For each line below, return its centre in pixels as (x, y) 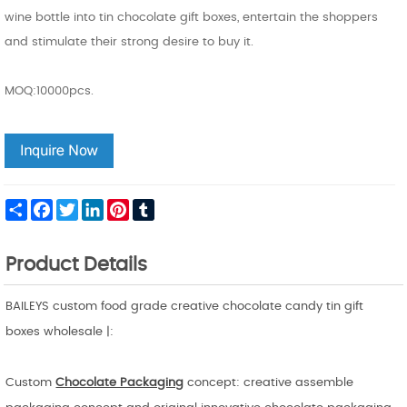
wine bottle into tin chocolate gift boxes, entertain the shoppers (192, 17)
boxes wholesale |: (60, 332)
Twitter (96, 206)
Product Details (77, 264)
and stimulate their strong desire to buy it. (129, 42)
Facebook (79, 206)
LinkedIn (126, 206)
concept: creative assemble (269, 382)
